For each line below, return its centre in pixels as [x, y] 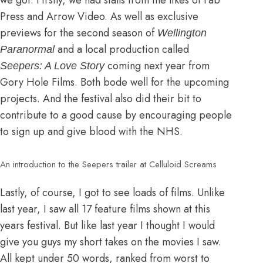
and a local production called [122, 49]
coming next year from [157, 65]
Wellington [182, 33]
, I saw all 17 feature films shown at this [124, 209]
